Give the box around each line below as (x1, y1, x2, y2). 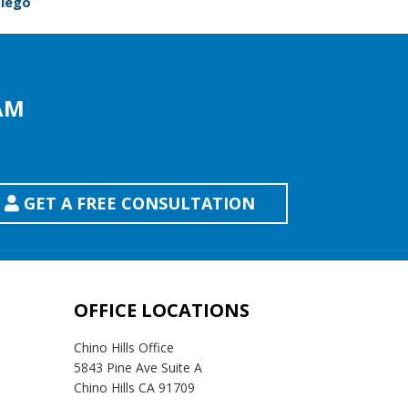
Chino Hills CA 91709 (74, 379, 195, 396)
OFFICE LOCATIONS (74, 298, 250, 322)
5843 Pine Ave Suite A (74, 359, 202, 376)
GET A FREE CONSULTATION (19, 192, 256, 214)
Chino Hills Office (74, 339, 174, 356)
